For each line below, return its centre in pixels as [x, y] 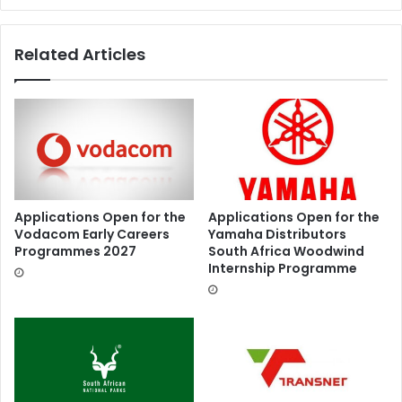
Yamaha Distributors [277, 234]
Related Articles [80, 55]
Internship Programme [283, 268]
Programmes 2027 [75, 251]
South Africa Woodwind [286, 251]
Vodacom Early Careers [92, 234]
